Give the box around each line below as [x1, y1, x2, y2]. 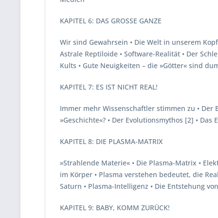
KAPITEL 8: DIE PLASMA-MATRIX [60, 137, 163, 146]
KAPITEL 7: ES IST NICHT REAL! [60, 82, 158, 91]
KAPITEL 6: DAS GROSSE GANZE [60, 16, 162, 25]
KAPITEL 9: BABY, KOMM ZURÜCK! [60, 203, 170, 212]
